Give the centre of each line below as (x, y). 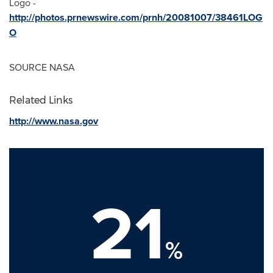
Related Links (41, 100)
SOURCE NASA (42, 67)
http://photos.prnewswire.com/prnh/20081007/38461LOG (136, 17)
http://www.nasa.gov (54, 121)
